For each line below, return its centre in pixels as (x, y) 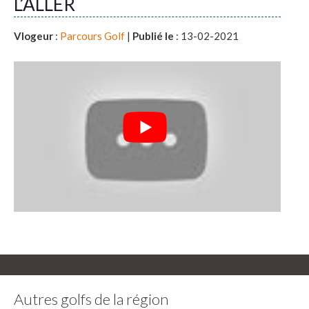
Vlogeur (33, 36)
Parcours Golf (92, 36)
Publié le (153, 36)
